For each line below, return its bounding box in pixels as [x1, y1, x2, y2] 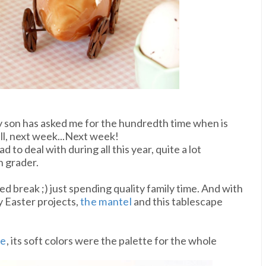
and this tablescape [132, 195, 223, 208]
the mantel [80, 195, 132, 208]
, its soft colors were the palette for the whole [6, 234, 217, 247]
